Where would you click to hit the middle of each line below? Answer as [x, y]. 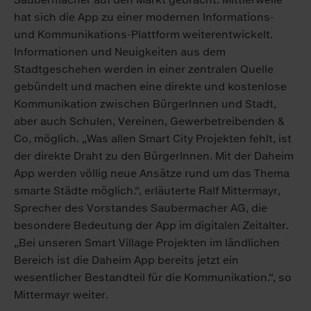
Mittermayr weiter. [61, 295]
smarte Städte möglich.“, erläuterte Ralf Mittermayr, [147, 191]
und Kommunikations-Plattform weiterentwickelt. [143, 35]
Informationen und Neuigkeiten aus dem [120, 52]
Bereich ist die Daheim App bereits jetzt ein [126, 260]
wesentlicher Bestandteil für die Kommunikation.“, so [153, 278]
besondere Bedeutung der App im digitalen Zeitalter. [151, 226]
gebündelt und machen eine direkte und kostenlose [150, 87]
